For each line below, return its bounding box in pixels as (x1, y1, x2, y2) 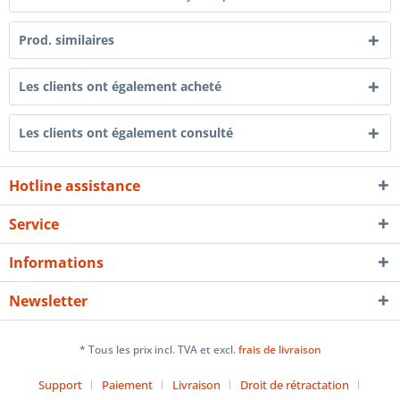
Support (37, 377, 82, 394)
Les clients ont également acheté (19, 78, 221, 95)
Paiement (101, 377, 153, 394)
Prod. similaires (19, 31, 114, 48)
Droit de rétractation (239, 377, 349, 394)
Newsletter (9, 291, 87, 311)
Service (9, 214, 59, 234)
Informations (9, 253, 104, 272)
